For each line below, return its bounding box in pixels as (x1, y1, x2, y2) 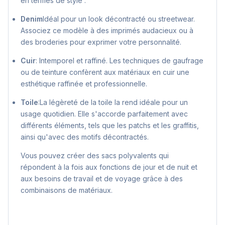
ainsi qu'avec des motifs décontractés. (21, 133, 149, 142)
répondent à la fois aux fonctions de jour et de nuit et (21, 163, 197, 172)
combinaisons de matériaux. (21, 186, 113, 195)
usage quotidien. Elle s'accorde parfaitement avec (21, 109, 188, 119)
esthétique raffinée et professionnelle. (21, 79, 147, 88)
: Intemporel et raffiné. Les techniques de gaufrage (36, 56, 203, 65)
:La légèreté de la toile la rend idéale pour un (38, 98, 188, 107)
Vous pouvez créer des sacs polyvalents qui (21, 151, 169, 160)
